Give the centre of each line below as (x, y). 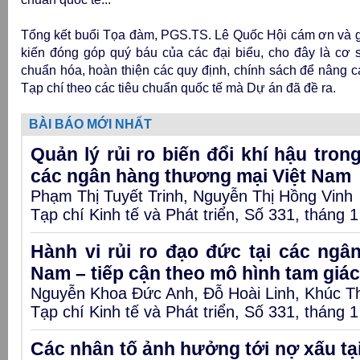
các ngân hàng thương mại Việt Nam (191, 176)
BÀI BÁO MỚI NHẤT (90, 124)
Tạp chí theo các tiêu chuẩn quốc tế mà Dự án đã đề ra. (178, 88)
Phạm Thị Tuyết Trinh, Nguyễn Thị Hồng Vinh (192, 196)
